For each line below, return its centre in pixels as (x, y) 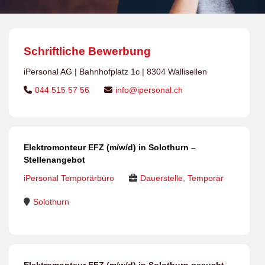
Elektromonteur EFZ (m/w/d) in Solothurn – (110, 147)
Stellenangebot (54, 160)
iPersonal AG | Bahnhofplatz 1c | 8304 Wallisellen (115, 72)
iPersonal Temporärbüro (69, 178)
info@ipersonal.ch (149, 90)
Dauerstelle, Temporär (182, 178)
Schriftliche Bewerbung (87, 51)
